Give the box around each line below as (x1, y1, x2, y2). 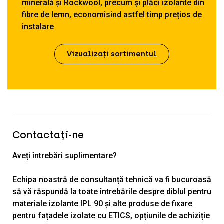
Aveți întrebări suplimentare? (12, 151, 117, 161)
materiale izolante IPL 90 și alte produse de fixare (12, 199, 192, 209)
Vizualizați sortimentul (67, 49, 157, 59)
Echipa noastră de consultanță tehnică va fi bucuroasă (12, 175, 211, 185)
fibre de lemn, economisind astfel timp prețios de (22, 10, 202, 20)
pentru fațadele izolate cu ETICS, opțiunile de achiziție (12, 211, 210, 221)
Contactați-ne (12, 129, 84, 141)
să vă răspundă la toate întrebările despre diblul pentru (12, 187, 211, 197)
